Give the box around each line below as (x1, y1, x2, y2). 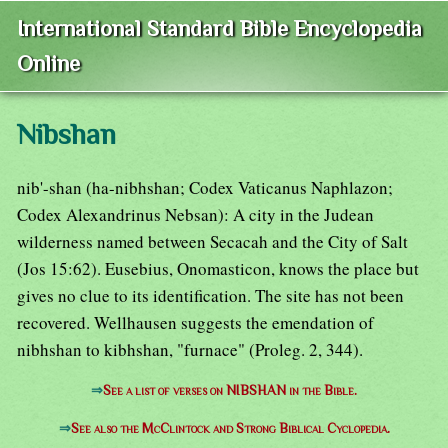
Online (17, 51, 80, 77)
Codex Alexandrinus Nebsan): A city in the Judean (17, 203, 374, 227)
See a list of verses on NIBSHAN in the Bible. (103, 383, 357, 399)
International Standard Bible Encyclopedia (17, 16, 422, 42)
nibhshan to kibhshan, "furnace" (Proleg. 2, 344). (17, 338, 363, 362)
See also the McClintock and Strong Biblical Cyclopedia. (70, 421, 390, 437)
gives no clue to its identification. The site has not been (17, 284, 404, 308)
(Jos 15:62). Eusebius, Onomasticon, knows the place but (17, 257, 419, 281)
